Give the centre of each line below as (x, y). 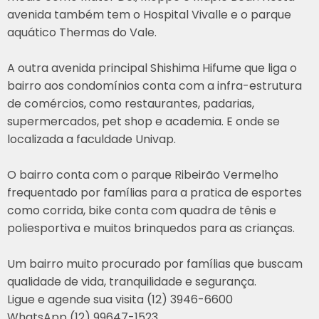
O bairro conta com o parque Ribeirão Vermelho (143, 174)
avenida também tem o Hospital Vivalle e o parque (149, 14)
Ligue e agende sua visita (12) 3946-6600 (120, 299)
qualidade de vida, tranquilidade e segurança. (132, 281)
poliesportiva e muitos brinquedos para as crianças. (151, 228)
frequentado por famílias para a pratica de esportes (155, 192)
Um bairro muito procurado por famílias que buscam (155, 263)
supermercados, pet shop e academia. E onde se (143, 121)
